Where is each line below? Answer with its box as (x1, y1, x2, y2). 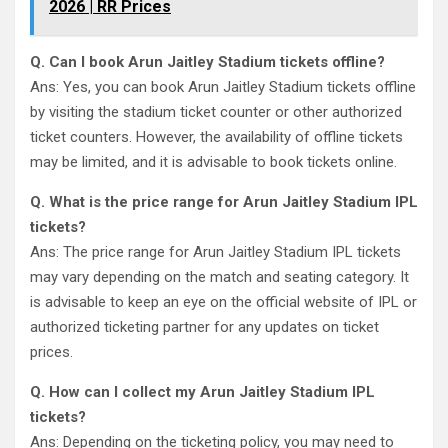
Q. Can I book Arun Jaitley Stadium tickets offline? (30, 53, 385, 71)
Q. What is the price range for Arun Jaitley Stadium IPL (30, 193, 418, 211)
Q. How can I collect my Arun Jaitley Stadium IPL (30, 383, 375, 401)
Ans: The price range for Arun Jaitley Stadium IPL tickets (30, 243, 401, 261)
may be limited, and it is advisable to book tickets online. (30, 153, 397, 171)
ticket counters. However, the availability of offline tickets (30, 128, 403, 146)
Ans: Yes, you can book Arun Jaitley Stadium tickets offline (30, 78, 416, 96)
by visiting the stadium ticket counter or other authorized (30, 103, 402, 121)
